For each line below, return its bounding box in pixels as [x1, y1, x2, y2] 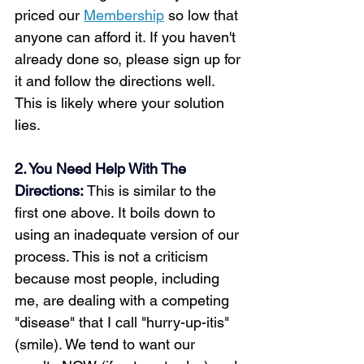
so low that [164, 6, 242, 24]
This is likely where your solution [15, 94, 228, 111]
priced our [15, 6, 84, 24]
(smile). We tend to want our [15, 336, 199, 353]
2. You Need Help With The [15, 160, 190, 177]
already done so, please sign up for [15, 50, 245, 67]
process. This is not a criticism [15, 248, 212, 265]
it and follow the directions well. [15, 72, 219, 89]
